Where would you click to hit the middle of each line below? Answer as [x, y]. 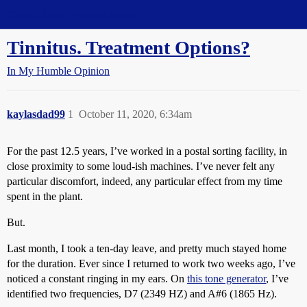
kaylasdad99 [36, 114]
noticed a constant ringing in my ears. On [97, 279]
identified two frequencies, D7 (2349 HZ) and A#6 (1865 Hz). [142, 294]
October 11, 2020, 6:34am [135, 114]
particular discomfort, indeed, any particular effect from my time [145, 181]
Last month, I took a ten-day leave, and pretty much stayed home [147, 248]
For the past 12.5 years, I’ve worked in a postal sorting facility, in [147, 151]
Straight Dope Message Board [72, 14]
